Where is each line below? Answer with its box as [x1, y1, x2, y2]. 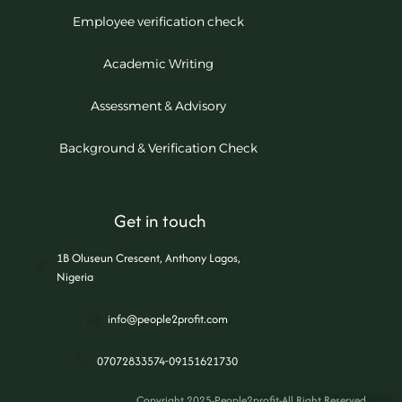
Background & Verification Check [58, 139, 258, 156]
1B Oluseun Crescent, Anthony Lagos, [56, 249, 240, 267]
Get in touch [113, 207, 206, 233]
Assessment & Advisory [90, 97, 226, 114]
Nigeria [56, 267, 93, 285]
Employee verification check [72, 13, 244, 30]
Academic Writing [102, 55, 214, 72]
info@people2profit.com [107, 310, 228, 328]
